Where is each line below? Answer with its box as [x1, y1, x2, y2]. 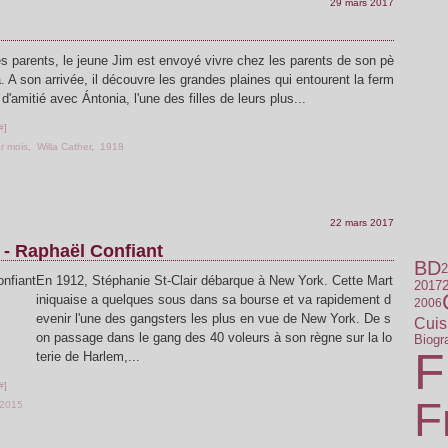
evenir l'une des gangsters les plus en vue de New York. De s [36, 311, 391, 326]
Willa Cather [37, 141, 91, 152]
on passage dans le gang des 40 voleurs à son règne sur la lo [36, 330, 392, 345]
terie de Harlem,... [36, 349, 140, 364]
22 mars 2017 [330, 217, 394, 228]
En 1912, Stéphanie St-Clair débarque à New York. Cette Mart [36, 273, 393, 288]
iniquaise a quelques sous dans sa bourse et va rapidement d [36, 292, 391, 307]
